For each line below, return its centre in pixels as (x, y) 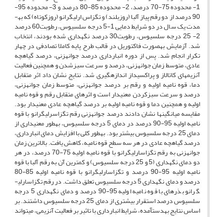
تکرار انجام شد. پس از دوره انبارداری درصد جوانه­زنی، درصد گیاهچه (107, 55)
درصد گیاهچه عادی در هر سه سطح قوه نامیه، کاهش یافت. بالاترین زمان (107, 142)
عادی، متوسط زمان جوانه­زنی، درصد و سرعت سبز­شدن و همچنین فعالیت (107, 65)
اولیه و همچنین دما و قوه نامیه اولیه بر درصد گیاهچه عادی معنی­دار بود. (107, 104)
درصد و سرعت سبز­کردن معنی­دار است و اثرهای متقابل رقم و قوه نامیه (107, 94)
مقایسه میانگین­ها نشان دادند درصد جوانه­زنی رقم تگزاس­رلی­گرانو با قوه (107, 113)
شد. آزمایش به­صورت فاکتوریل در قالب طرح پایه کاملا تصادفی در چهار (107, 46)
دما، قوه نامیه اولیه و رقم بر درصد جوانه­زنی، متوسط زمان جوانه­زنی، (107, 84)
